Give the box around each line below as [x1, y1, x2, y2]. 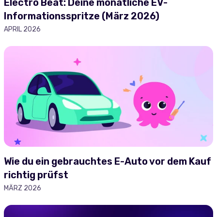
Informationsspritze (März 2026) [4, 10, 159, 22]
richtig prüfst [4, 169, 68, 181]
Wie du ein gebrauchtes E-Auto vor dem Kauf [4, 155, 211, 167]
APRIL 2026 [4, 25, 41, 33]
